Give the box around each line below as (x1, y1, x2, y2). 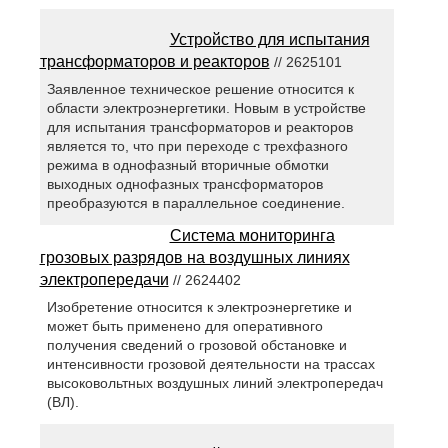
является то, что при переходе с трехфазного (46, 138, 348, 155)
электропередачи (39, 271, 169, 289)
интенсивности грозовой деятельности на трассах (46, 356, 375, 373)
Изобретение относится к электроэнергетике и (46, 299, 352, 316)
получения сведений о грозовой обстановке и (46, 337, 347, 354)
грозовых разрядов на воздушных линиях (39, 249, 350, 267)
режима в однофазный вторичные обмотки (46, 157, 329, 174)
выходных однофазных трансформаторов (46, 176, 323, 193)
